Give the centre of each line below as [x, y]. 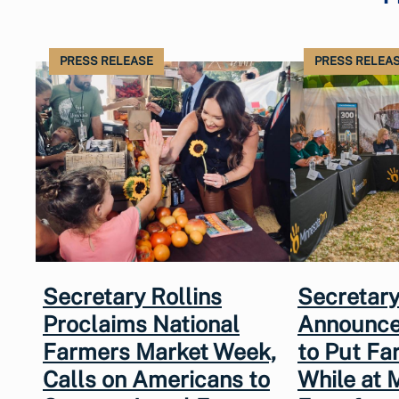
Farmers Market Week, [159, 351]
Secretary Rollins [132, 296]
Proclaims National [141, 324]
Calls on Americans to [156, 379]
